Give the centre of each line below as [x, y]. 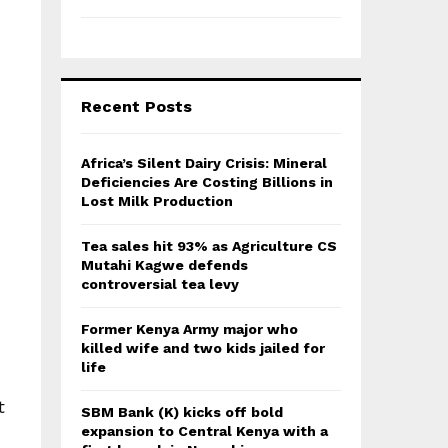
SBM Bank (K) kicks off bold [182, 412]
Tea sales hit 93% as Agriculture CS [209, 246]
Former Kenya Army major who [189, 329]
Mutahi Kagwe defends [164, 265]
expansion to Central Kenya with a [204, 431]
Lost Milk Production [157, 201]
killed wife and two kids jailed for [203, 348]
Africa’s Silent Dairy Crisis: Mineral [204, 163]
